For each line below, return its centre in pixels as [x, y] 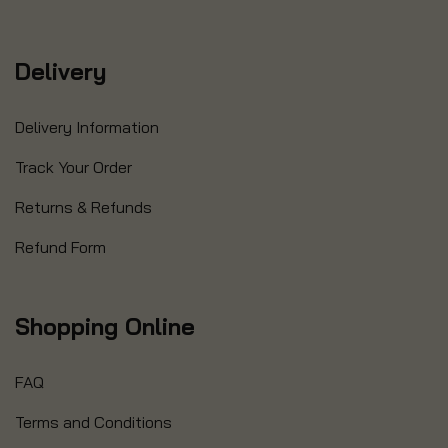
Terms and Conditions [93, 422]
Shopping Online [105, 327]
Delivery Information [87, 127]
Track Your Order [73, 167]
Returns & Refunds [83, 207]
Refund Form [60, 247]
